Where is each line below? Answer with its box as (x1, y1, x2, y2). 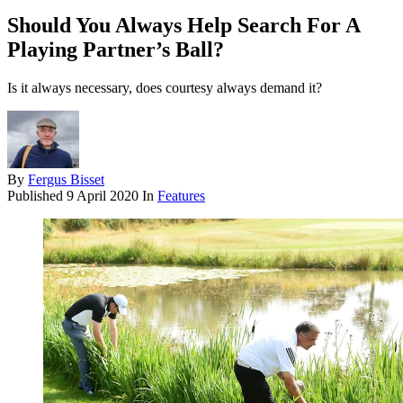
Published (7, 188, 67, 204)
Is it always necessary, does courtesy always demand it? (7, 80, 322, 96)
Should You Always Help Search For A (7, 13, 360, 38)
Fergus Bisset (28, 172, 104, 188)
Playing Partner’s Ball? (7, 38, 224, 62)
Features (157, 188, 205, 204)
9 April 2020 (67, 188, 139, 204)
